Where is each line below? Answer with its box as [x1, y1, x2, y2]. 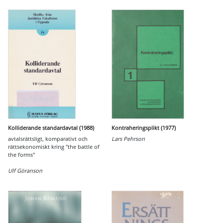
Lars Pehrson [111, 135, 145, 142]
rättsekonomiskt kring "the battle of [8, 143, 100, 150]
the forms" [8, 151, 35, 158]
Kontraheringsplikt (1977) [111, 124, 176, 131]
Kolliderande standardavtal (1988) [8, 124, 94, 131]
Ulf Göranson [8, 167, 42, 174]
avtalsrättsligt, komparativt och [8, 135, 88, 142]
